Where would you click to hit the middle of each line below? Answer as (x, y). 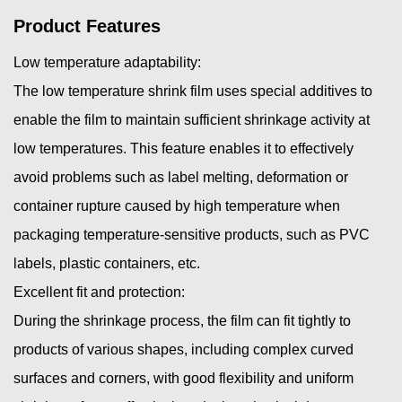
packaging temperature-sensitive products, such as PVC (192, 234)
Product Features (87, 26)
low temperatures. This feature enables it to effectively (184, 148)
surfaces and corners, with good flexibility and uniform (184, 378)
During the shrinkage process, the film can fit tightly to (182, 320)
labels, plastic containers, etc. (107, 263)
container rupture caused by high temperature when (177, 205)
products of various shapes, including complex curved (184, 349)
